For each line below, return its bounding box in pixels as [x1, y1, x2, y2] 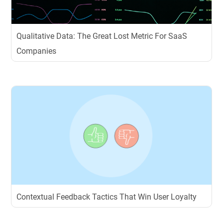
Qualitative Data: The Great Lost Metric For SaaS [16, 31, 188, 41]
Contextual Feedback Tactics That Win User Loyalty [16, 192, 197, 202]
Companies [16, 46, 57, 56]
